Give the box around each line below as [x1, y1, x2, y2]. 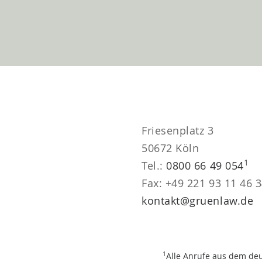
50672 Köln [142, 141, 199, 155]
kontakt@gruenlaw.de [142, 194, 254, 208]
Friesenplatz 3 [142, 123, 214, 137]
